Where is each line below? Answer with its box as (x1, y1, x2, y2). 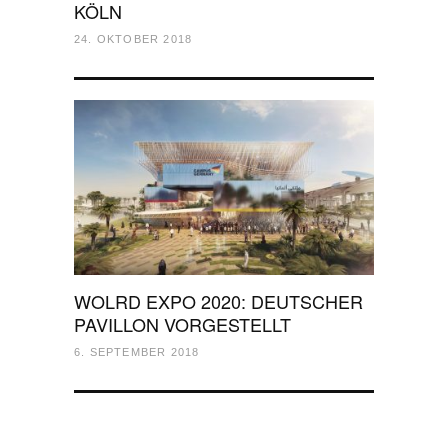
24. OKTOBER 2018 (74, 33, 193, 45)
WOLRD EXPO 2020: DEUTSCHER (74, 288, 363, 314)
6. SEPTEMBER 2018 (74, 346, 200, 358)
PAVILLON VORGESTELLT (74, 311, 291, 337)
